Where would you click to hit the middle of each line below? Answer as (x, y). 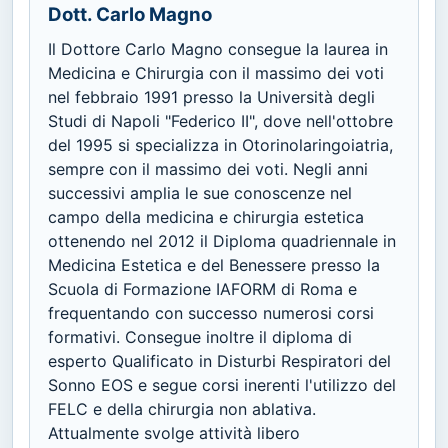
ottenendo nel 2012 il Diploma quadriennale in (222, 240)
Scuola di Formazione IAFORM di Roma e (202, 288)
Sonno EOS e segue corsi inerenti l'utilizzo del (222, 384)
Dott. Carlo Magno (130, 14)
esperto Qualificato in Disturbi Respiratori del (219, 360)
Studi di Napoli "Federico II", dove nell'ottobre (220, 120)
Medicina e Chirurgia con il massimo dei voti (216, 72)
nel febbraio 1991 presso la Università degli (211, 96)
